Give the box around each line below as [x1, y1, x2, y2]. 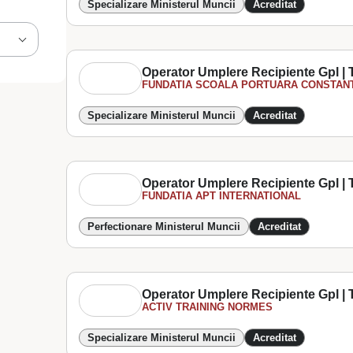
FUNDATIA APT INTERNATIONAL [142, 190, 302, 202]
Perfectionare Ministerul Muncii [87, 221, 241, 232]
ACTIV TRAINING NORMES [142, 301, 273, 313]
